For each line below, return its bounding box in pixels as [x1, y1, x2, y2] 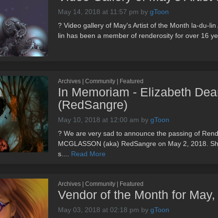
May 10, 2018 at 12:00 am [58, 116, 139, 124]
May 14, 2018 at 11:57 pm [58, 7, 139, 16]
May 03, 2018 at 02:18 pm [58, 206, 139, 214]
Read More [71, 150, 106, 158]
